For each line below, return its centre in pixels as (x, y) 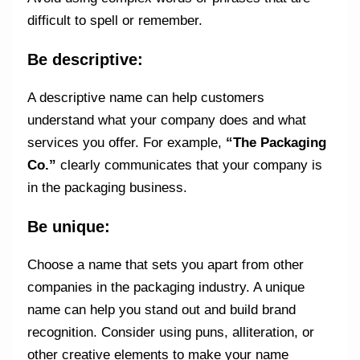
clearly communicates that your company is (192, 165)
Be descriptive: (86, 60)
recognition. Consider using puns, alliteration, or (171, 332)
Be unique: (69, 226)
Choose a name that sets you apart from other (166, 264)
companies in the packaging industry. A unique (166, 287)
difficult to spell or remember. (115, 21)
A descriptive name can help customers (146, 97)
